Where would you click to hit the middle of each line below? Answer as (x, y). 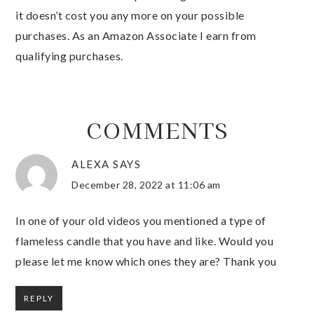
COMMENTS (157, 129)
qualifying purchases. (69, 55)
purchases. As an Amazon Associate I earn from (136, 35)
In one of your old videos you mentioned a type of (141, 220)
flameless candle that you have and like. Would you (144, 240)
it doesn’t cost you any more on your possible (130, 15)
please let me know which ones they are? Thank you (146, 261)
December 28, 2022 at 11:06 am (146, 184)
